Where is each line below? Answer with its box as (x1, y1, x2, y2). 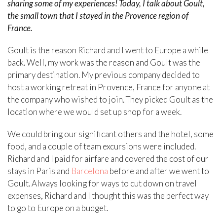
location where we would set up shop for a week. (7, 107, 182, 117)
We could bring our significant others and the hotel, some (7, 129, 214, 140)
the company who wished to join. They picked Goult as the (7, 94, 213, 105)
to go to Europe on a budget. (7, 203, 108, 214)
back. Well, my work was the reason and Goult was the (7, 57, 200, 68)
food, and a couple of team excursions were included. (7, 141, 196, 152)
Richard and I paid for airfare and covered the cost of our (7, 153, 209, 164)
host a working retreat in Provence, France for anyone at (7, 82, 210, 93)
